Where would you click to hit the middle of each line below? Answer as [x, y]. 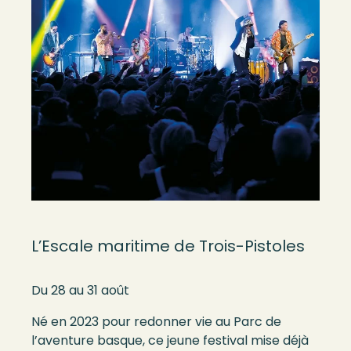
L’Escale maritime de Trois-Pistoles [168, 246]
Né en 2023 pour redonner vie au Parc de [156, 322]
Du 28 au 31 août [80, 291]
